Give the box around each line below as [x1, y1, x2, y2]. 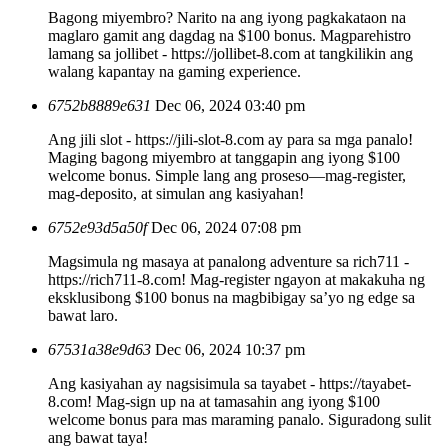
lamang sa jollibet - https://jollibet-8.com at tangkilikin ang [48, 44, 413, 62]
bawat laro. [48, 306, 118, 324]
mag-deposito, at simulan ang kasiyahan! [48, 184, 304, 202]
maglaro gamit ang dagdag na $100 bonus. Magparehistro [48, 26, 411, 44]
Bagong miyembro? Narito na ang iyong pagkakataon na [48, 8, 406, 26]
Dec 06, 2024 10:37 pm [155, 340, 305, 358]
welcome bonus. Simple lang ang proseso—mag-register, [48, 166, 406, 184]
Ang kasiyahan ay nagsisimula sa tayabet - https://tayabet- [48, 374, 411, 392]
